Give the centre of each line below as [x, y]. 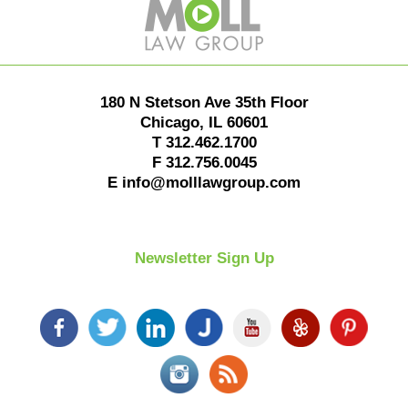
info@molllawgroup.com [211, 183]
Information [241, 11]
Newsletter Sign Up [204, 259]
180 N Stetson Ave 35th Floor [204, 103]
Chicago [170, 123]
